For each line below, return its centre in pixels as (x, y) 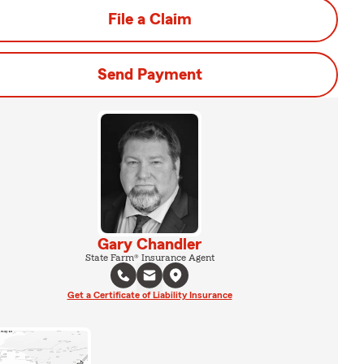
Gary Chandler (149, 244)
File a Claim (149, 19)
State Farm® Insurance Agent (149, 257)
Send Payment (149, 75)
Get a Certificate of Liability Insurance (149, 295)
